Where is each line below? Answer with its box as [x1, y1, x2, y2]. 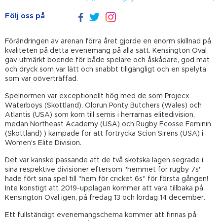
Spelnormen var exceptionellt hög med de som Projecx [5, 93, 189, 100]
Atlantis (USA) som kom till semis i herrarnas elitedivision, [5, 111, 195, 119]
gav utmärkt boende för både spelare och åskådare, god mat [5, 57, 210, 64]
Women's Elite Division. [5, 140, 81, 147]
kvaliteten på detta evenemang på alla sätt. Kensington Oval [5, 47, 207, 55]
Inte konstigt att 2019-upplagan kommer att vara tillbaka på [5, 185, 203, 192]
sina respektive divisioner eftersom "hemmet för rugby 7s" [5, 166, 202, 174]
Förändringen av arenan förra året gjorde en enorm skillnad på [5, 38, 211, 45]
